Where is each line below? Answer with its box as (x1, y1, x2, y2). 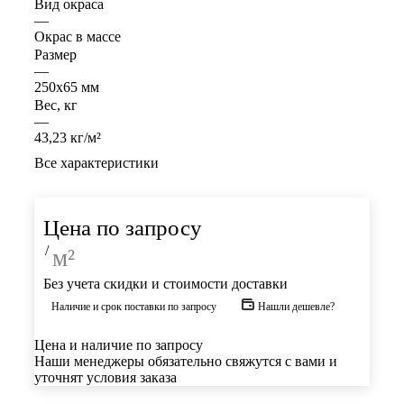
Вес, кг (34, 97, 78, 114)
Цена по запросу (43, 216, 202, 241)
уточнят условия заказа (34, 370, 177, 386)
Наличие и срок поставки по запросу (51, 300, 216, 314)
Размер (34, 47, 77, 63)
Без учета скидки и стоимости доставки (43, 276, 288, 292)
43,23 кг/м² (34, 130, 101, 146)
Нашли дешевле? (258, 300, 335, 314)
